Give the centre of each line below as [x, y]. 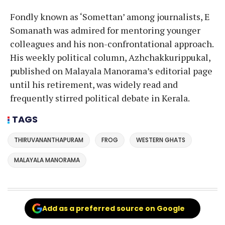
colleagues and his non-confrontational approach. [112, 44]
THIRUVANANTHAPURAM [49, 140]
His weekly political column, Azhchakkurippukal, [110, 58]
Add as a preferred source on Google [114, 209]
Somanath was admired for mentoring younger [105, 30]
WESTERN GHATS [161, 140]
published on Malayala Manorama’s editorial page [111, 71]
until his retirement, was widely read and [94, 85]
